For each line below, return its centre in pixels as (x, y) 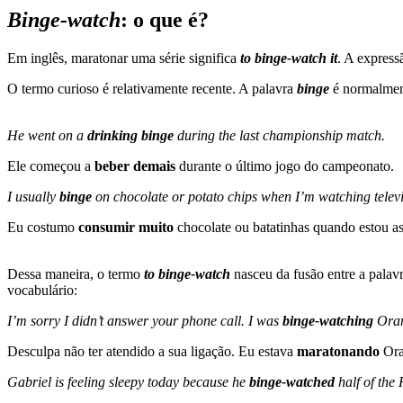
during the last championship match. (279, 135)
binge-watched (292, 381)
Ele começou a (49, 166)
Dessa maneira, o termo (76, 273)
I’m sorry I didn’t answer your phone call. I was (145, 320)
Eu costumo (43, 227)
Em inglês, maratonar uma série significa (124, 58)
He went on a (45, 135)
